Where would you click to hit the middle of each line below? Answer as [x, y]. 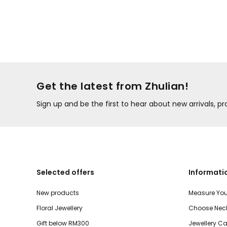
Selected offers [65, 173]
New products [58, 193]
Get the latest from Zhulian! [112, 86]
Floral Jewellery [60, 208]
